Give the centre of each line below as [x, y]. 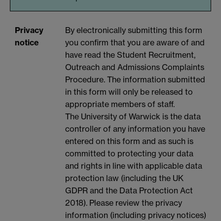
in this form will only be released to [129, 92]
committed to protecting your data [129, 153]
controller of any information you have [135, 129]
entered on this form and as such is [129, 141]
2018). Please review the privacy [124, 203]
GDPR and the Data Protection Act [129, 190]
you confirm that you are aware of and [135, 42]
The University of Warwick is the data [133, 116]
